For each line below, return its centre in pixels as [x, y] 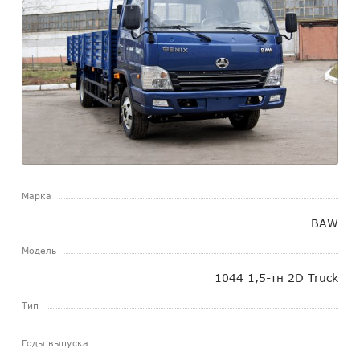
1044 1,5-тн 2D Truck [276, 277]
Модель [39, 250]
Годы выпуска [55, 342]
